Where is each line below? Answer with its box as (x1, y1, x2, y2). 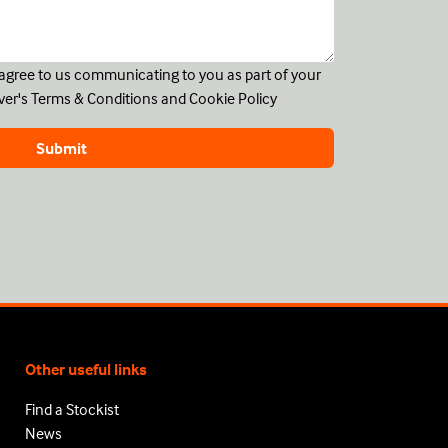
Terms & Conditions (31, 87, 158, 108)
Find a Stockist (25, 399, 120, 419)
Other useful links (25, 359, 148, 379)
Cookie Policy (189, 87, 277, 108)
